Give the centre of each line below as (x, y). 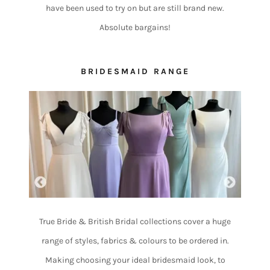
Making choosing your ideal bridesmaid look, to (135, 260)
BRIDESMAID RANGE (135, 72)
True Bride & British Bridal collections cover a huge (135, 221)
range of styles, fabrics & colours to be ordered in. (135, 240)
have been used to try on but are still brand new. (135, 8)
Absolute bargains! (135, 28)
